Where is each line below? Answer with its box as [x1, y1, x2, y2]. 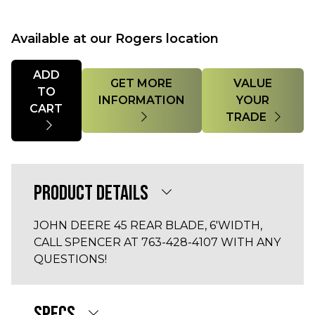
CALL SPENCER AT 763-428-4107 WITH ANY [34, 236, 281, 249]
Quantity [11, 60, 60, 74]
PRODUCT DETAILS [34, 181, 148, 206]
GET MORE [110, 77, 173, 90]
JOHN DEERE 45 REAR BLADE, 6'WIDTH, [34, 219, 262, 232]
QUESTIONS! [34, 252, 107, 266]
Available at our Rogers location [11, 31, 219, 46]
